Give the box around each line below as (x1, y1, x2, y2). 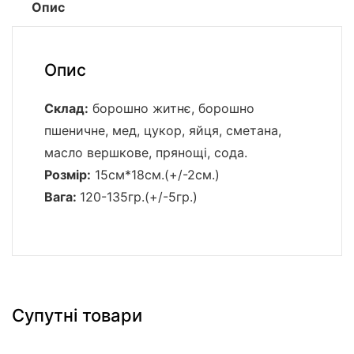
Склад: (44, 100, 88, 117)
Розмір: (44, 167, 91, 183)
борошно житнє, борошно (88, 100, 254, 117)
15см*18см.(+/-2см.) (91, 167, 220, 183)
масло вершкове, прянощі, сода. (44, 145, 247, 161)
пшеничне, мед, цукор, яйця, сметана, (44, 122, 281, 139)
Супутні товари (12, 305, 142, 326)
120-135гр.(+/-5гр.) (80, 189, 198, 205)
